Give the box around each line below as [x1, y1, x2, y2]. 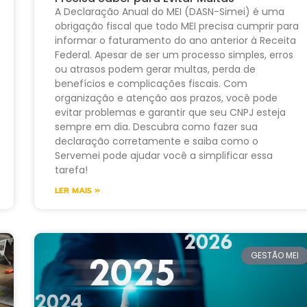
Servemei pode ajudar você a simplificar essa [54, 148, 273, 162]
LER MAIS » [54, 184, 100, 197]
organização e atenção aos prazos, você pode [54, 90, 278, 105]
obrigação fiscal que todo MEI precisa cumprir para [54, 19, 299, 33]
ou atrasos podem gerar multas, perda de [54, 62, 256, 76]
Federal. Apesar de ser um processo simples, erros [54, 47, 293, 62]
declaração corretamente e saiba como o [54, 134, 258, 148]
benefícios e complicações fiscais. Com [54, 76, 247, 90]
